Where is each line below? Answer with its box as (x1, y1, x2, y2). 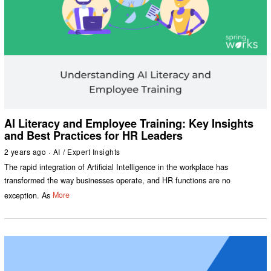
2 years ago (4, 146, 47, 157)
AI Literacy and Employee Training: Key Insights (4, 115, 253, 131)
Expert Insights (67, 146, 120, 157)
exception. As (4, 189, 50, 201)
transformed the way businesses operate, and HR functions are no (4, 174, 230, 186)
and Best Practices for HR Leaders (4, 127, 183, 143)
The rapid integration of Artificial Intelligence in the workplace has (4, 161, 228, 172)
